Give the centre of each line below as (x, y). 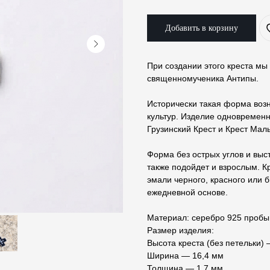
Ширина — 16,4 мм (185, 256)
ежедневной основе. (187, 193)
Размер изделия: (181, 231)
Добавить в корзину (202, 28)
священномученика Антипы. (203, 79)
